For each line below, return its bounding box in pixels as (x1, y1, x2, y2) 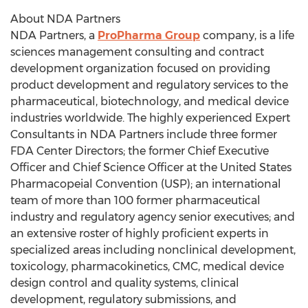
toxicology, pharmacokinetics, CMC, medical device (10, 260, 284, 273)
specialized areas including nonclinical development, (10, 243, 296, 256)
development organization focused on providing (10, 62, 270, 75)
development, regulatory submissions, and (10, 293, 236, 306)
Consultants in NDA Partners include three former (10, 128, 277, 141)
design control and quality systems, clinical (10, 276, 239, 289)
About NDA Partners (10, 12, 120, 25)
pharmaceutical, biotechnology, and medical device (10, 95, 289, 108)
